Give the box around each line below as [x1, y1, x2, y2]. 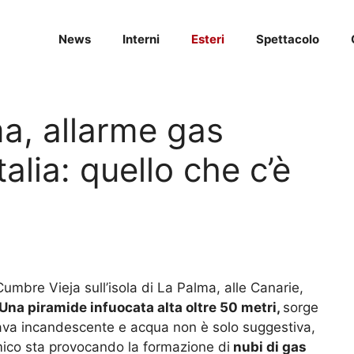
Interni [122, 32, 160, 47]
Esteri [191, 32, 224, 47]
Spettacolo [256, 32, 319, 47]
